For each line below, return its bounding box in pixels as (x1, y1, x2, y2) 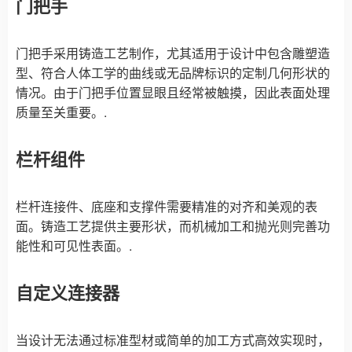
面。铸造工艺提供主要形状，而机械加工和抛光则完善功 (16, 216, 330, 235)
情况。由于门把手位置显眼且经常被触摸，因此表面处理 (16, 82, 330, 101)
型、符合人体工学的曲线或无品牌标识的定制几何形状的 (16, 63, 330, 82)
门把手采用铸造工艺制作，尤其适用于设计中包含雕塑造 (16, 43, 330, 62)
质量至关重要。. (16, 102, 107, 121)
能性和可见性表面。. (16, 236, 132, 255)
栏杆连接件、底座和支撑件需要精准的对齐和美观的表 (16, 196, 317, 215)
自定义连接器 (16, 279, 119, 305)
